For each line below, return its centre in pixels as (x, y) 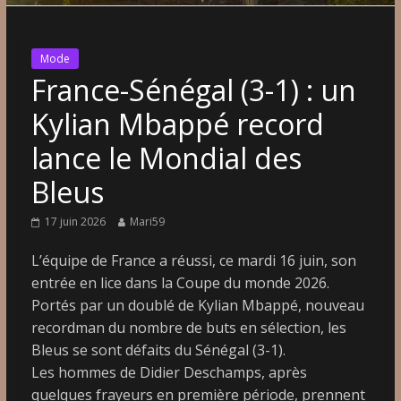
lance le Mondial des (166, 158)
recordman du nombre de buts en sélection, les (188, 327)
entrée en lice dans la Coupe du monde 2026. (180, 282)
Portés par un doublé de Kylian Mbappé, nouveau (197, 305)
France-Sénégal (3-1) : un (193, 90)
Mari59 (147, 221)
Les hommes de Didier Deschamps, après (169, 372)
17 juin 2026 (75, 221)
